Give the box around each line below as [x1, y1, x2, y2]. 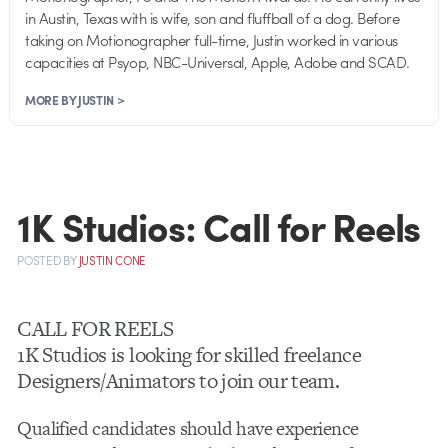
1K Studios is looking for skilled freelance [17, 340, 362, 370]
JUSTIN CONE [78, 252, 146, 270]
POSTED [17, 252, 63, 270]
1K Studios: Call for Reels [17, 197, 421, 254]
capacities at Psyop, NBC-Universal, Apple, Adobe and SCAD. [25, 50, 410, 73]
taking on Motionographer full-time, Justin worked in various [25, 28, 398, 51]
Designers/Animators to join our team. [17, 366, 340, 396]
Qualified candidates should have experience [17, 415, 359, 443]
